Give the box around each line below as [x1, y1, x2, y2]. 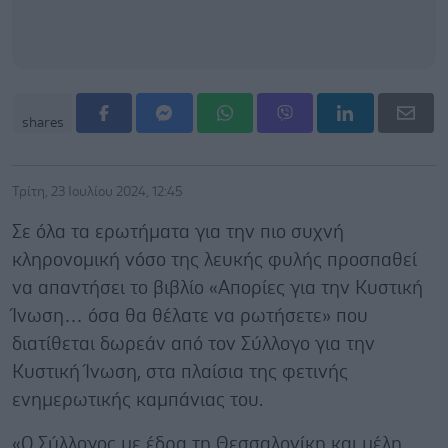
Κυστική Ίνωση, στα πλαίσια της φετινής [12, 362, 348, 382]
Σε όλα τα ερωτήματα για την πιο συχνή [12, 222, 344, 242]
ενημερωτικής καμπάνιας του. [12, 390, 263, 410]
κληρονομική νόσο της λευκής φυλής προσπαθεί [12, 250, 417, 270]
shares [22, 115, 64, 130]
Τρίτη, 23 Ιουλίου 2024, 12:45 [12, 184, 183, 199]
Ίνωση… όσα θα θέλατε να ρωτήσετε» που [12, 306, 368, 326]
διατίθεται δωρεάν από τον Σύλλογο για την [12, 334, 375, 354]
